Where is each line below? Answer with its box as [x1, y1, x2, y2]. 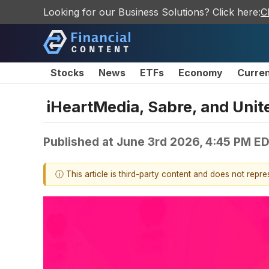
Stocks [50, 67, 84, 79]
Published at [43, 134, 116, 149]
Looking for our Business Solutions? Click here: [43, 6, 261, 18]
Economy [178, 67, 223, 79]
